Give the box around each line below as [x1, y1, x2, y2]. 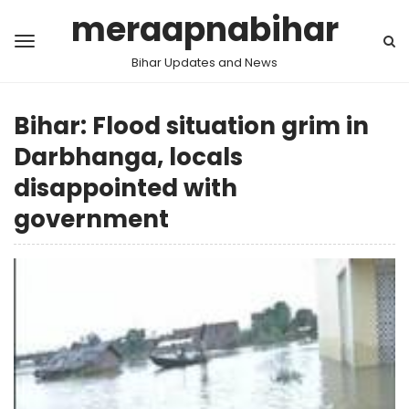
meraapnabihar [70, 6, 339, 53]
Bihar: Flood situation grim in [14, 110, 369, 142]
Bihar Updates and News [131, 54, 278, 71]
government [14, 203, 169, 236]
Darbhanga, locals [14, 141, 243, 173]
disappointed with [14, 172, 237, 204]
